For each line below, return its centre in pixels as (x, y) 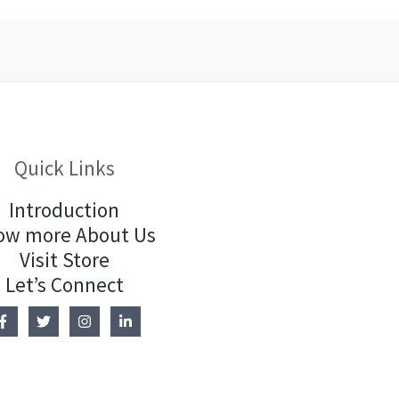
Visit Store (64, 260)
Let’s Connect (64, 285)
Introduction (65, 210)
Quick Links (64, 167)
